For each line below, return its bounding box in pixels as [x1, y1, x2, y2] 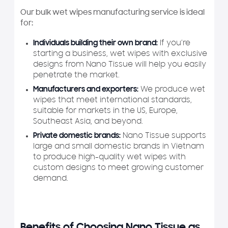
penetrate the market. [33, 71, 120, 79]
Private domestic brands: [33, 132, 121, 140]
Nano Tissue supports [121, 132, 206, 140]
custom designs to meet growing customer [33, 164, 204, 172]
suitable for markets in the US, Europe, [33, 107, 178, 115]
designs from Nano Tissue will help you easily [33, 61, 206, 69]
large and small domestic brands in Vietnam [33, 142, 204, 151]
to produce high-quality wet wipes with [33, 153, 186, 161]
